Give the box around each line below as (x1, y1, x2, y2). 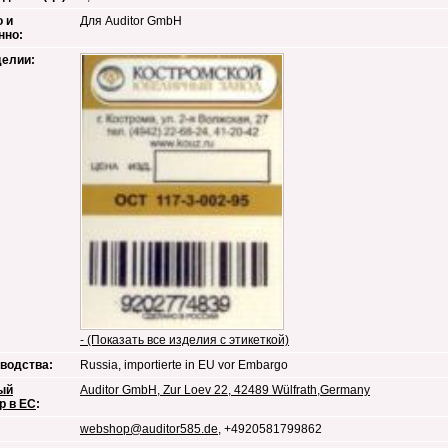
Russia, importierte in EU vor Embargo (80, 358, 288, 372)
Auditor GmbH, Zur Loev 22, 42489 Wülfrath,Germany (80, 383, 370, 397)
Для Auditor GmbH (80, 14, 182, 28)
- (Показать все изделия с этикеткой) (80, 332, 289, 347)
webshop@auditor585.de (80, 422, 218, 436)
